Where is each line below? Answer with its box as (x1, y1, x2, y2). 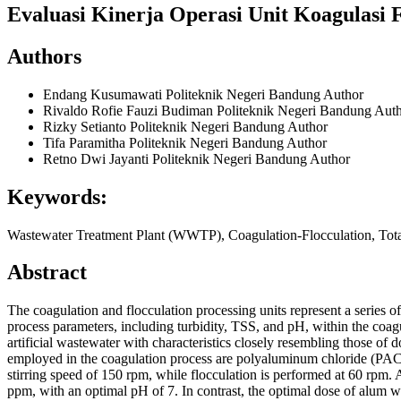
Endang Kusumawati (43, 86, 166, 102)
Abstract (7, 260, 87, 285)
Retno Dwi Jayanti (43, 150, 152, 166)
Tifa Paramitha (43, 134, 129, 150)
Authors (7, 44, 81, 68)
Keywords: (7, 184, 107, 209)
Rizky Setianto (43, 118, 130, 134)
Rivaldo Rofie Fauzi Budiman (43, 102, 217, 118)
